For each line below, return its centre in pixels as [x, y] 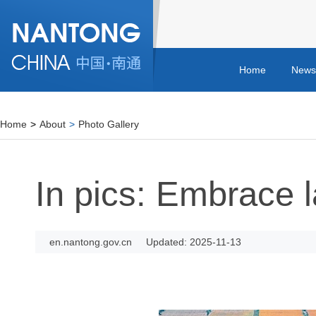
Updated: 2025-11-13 [194, 242]
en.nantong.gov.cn [91, 242]
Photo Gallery [109, 124]
